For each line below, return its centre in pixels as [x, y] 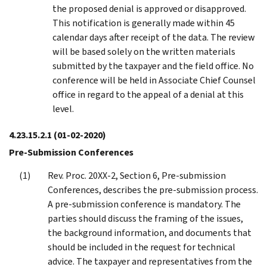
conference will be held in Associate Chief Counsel [154, 80]
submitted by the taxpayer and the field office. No [153, 66]
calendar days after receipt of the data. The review [154, 37]
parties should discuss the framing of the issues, [145, 218]
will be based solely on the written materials [144, 51]
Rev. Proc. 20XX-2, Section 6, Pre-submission [137, 175]
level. [63, 108]
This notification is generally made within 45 [144, 23]
